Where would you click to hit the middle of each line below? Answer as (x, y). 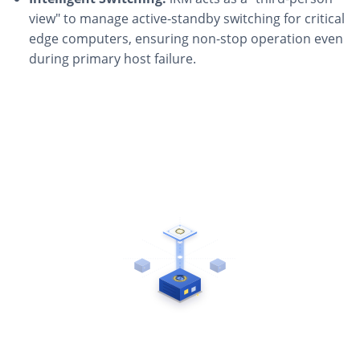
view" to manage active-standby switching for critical (187, 19)
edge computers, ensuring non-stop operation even (186, 39)
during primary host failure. (112, 59)
